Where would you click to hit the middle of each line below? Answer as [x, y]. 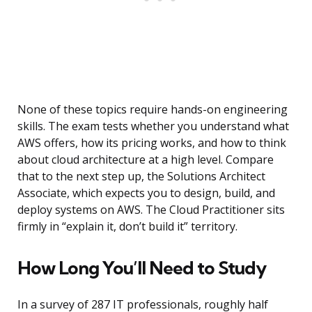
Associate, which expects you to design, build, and [146, 193]
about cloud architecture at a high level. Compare [146, 160]
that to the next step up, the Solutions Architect [141, 177]
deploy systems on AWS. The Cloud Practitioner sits [151, 210]
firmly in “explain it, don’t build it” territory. [127, 227]
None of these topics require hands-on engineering [153, 110]
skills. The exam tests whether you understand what [153, 126]
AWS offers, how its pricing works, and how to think [152, 143]
